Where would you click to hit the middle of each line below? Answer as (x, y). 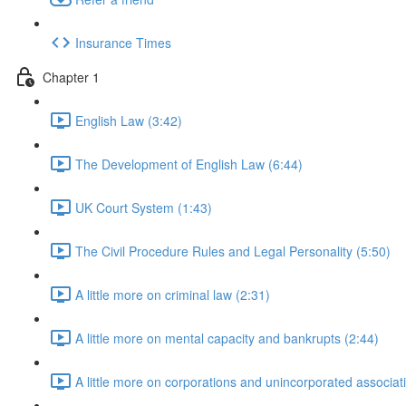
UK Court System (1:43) (144, 207)
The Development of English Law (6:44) (189, 164)
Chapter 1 (71, 77)
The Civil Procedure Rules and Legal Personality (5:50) (233, 251)
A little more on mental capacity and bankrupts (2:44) (227, 338)
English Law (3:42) (129, 120)
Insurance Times (123, 42)
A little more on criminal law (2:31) (173, 294)
